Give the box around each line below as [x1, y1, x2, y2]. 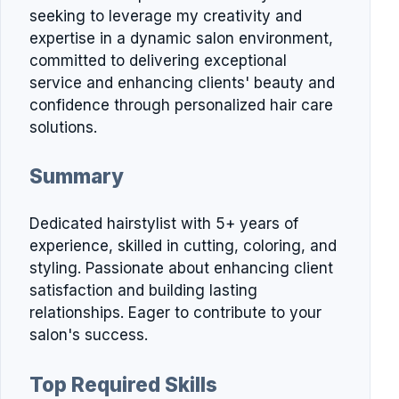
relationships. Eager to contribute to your [29, 304, 322, 322]
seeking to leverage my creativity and [29, 6, 302, 25]
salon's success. [29, 326, 148, 345]
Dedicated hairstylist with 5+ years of [29, 215, 298, 233]
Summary [29, 164, 124, 189]
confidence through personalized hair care [29, 95, 333, 114]
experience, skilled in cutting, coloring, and [29, 237, 337, 256]
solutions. [29, 118, 97, 136]
